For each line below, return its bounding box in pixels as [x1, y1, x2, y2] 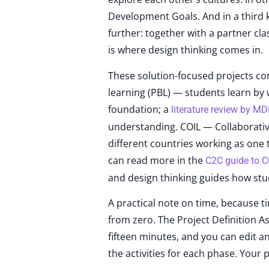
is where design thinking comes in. [108, 43, 263, 57]
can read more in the [108, 153, 205, 167]
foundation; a [108, 102, 171, 116]
